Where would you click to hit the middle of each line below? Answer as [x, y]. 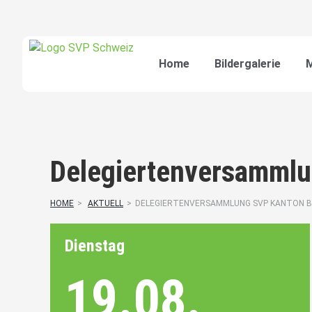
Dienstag [95, 245]
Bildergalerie [248, 64]
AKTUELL [106, 203]
